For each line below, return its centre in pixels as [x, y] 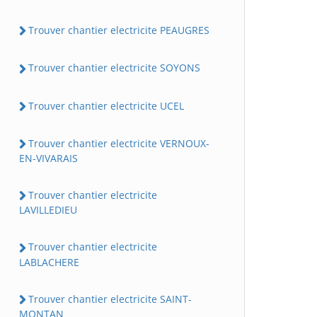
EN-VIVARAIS [48, 158]
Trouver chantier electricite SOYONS [114, 68]
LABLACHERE [49, 262]
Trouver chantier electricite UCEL [106, 105]
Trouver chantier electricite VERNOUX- [119, 143]
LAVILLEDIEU [48, 210]
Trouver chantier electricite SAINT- [110, 299]
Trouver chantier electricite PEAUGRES [119, 30]
